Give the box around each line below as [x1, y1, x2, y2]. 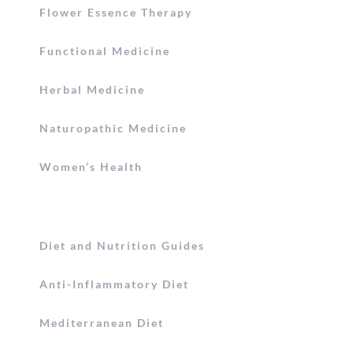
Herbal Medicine [39, 82, 145, 96]
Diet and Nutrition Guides [39, 238, 205, 252]
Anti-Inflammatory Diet [39, 277, 189, 291]
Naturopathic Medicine [39, 121, 187, 135]
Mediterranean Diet [39, 315, 164, 329]
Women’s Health [39, 159, 143, 173]
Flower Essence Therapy [39, 5, 192, 19]
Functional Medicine [39, 43, 170, 58]
